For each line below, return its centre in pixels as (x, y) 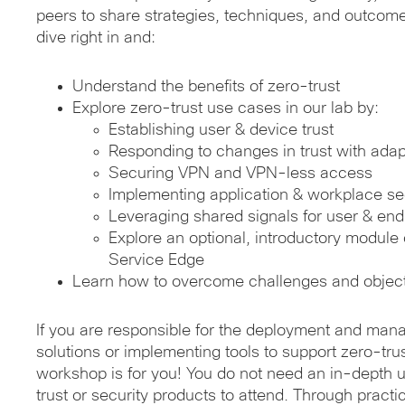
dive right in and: (96, 38)
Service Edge (156, 260)
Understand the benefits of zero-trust (206, 86)
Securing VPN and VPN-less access (240, 173)
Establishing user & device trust (221, 130)
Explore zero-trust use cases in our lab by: (226, 108)
